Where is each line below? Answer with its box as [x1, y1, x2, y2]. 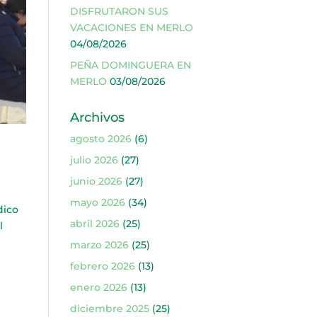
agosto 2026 [69, 132, 132, 145]
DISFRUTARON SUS [69, 5, 168, 18]
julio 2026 [69, 154, 118, 166]
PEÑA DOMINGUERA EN [69, 59, 191, 71]
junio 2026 [69, 175, 122, 188]
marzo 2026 [69, 238, 129, 251]
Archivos [69, 110, 125, 125]
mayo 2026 [69, 196, 125, 209]
